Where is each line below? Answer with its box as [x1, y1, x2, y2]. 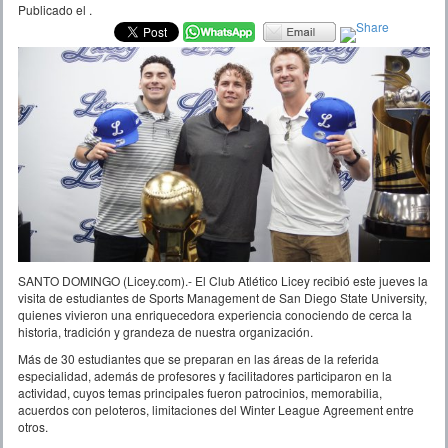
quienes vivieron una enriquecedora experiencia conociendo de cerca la [18, 306, 412, 324]
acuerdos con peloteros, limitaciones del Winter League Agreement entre [18, 401, 414, 419]
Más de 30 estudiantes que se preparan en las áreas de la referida [18, 350, 379, 368]
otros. [18, 418, 48, 436]
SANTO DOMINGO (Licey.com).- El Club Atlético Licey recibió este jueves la [18, 272, 428, 290]
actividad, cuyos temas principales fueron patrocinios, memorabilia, [18, 384, 382, 402]
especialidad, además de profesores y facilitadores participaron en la [18, 367, 392, 385]
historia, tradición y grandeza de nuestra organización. [18, 323, 313, 341]
